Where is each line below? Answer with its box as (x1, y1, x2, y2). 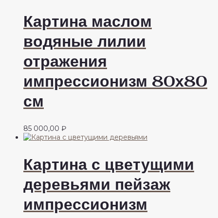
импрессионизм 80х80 (23, 71, 207, 91)
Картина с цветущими (23, 154, 194, 175)
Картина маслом (23, 11, 152, 32)
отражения (23, 51, 107, 72)
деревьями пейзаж (23, 174, 170, 195)
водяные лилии (23, 31, 146, 52)
